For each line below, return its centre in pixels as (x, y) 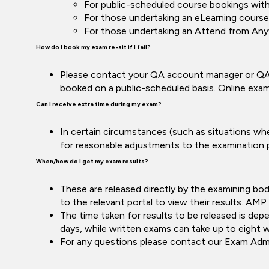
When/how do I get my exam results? (92, 161)
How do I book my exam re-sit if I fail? (93, 47)
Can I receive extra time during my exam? (99, 104)
